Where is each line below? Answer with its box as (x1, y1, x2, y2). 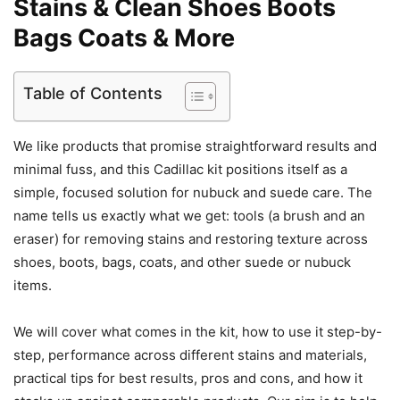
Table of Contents (23, 84, 162, 104)
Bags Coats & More (13, 23, 235, 54)
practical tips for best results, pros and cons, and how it (13, 370, 362, 387)
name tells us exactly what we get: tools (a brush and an (13, 207, 365, 225)
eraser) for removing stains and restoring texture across (13, 230, 368, 248)
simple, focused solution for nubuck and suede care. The (13, 184, 372, 202)
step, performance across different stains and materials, (13, 346, 367, 364)
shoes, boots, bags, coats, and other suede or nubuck (13, 254, 351, 271)
